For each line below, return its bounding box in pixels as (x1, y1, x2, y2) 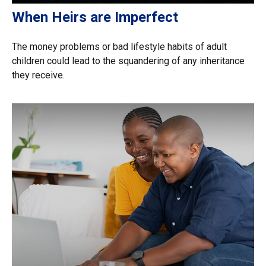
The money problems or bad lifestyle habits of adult (12, 41, 227, 53)
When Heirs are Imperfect (12, 9, 178, 26)
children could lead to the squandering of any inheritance (12, 55, 245, 67)
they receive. (12, 69, 65, 81)
